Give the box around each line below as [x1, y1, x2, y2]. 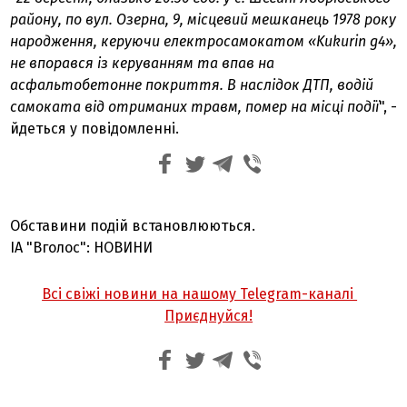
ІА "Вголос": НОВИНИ [10, 239, 154, 256]
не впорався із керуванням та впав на [10, 55, 275, 72]
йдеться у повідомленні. [10, 120, 180, 137]
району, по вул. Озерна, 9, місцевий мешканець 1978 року [10, 11, 397, 28]
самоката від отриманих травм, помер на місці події [10, 98, 380, 115]
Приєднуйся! [164, 307, 253, 324]
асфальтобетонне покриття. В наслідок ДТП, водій [10, 76, 374, 94]
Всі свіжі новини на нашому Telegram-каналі [42, 285, 358, 303]
